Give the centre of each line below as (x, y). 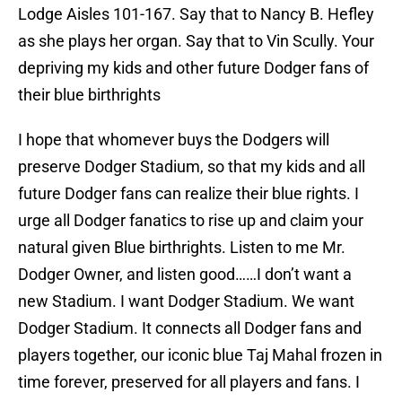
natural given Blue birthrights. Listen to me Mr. (182, 248)
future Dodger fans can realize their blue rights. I (188, 194)
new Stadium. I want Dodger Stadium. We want (186, 301)
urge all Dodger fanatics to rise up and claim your (191, 221)
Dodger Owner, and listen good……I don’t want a (185, 275)
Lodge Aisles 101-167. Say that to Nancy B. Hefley (196, 14)
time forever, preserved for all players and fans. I (189, 382)
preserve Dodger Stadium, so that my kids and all (192, 167)
